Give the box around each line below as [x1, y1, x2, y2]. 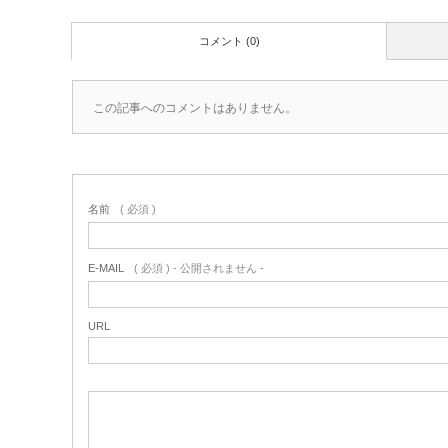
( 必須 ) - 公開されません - [134, 262, 264, 274]
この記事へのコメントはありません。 [93, 101, 297, 115]
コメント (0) [198, 35, 260, 47]
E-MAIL [88, 262, 124, 274]
